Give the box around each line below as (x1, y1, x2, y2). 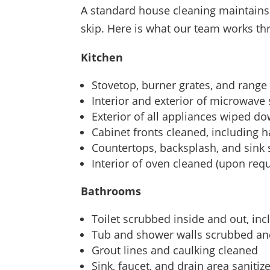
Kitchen (81, 49, 124, 64)
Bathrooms (81, 183, 142, 198)
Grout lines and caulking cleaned (92, 242, 259, 257)
